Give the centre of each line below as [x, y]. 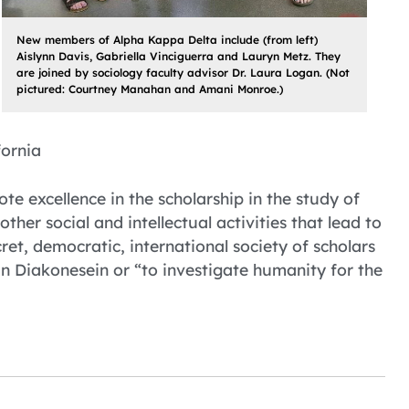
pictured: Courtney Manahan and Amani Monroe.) [150, 89]
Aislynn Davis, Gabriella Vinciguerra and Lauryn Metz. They [178, 56]
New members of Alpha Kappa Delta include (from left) [167, 39]
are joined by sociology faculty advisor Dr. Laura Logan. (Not [183, 72]
